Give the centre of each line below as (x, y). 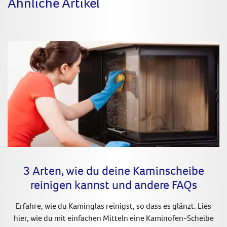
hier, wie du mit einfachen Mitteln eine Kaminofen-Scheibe (113, 218)
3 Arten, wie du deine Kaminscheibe (113, 171)
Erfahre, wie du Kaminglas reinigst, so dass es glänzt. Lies (113, 206)
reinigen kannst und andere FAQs (113, 185)
